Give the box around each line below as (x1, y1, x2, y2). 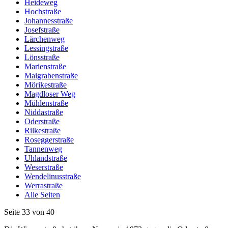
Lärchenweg (24, 35, 65, 44)
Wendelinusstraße (24, 172, 81, 181)
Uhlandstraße (24, 154, 67, 163)
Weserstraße (24, 163, 63, 172)
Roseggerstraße (24, 135, 74, 145)
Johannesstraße (24, 16, 73, 25)
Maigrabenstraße (24, 71, 78, 80)
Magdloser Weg (24, 90, 75, 99)
